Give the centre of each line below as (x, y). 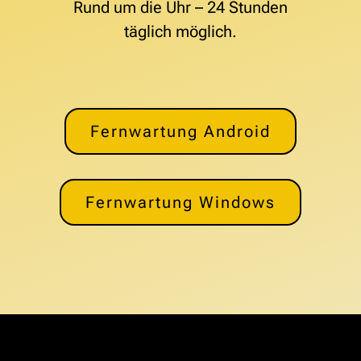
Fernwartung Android (180, 132)
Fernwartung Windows (180, 203)
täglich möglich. (180, 32)
